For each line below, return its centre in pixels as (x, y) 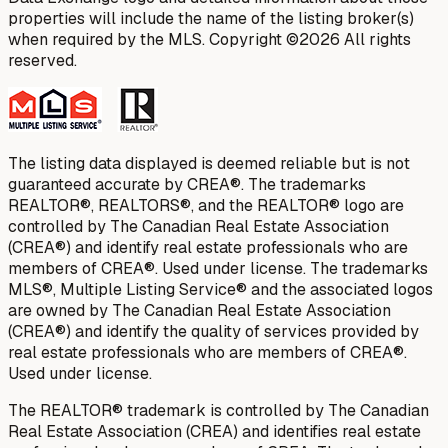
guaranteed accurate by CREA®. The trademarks (187, 184)
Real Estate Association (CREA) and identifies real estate (214, 431)
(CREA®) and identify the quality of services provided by (213, 331)
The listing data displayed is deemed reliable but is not (209, 163)
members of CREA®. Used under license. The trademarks (218, 268)
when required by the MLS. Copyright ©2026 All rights (209, 39)
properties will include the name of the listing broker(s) (211, 18)
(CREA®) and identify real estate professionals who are (208, 247)
